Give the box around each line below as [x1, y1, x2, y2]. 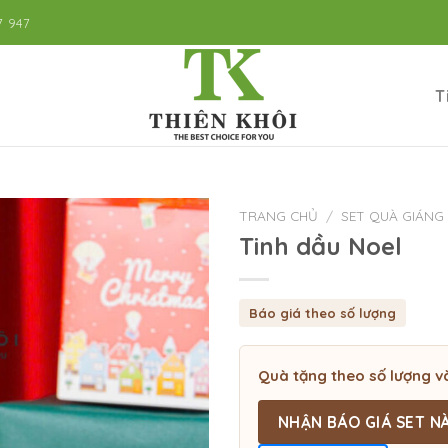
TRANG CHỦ [239, 207, 318, 224]
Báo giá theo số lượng [249, 304, 396, 321]
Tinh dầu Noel [239, 230, 402, 261]
